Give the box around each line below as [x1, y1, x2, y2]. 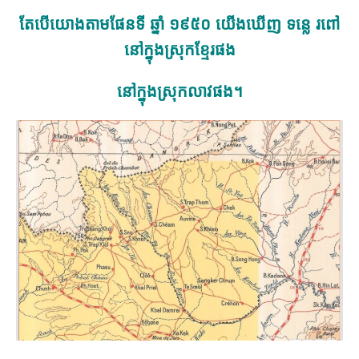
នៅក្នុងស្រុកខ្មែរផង [123, 41, 236, 59]
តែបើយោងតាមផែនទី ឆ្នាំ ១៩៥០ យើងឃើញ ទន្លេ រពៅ [19, 15, 340, 34]
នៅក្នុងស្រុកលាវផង [116, 83, 233, 101]
